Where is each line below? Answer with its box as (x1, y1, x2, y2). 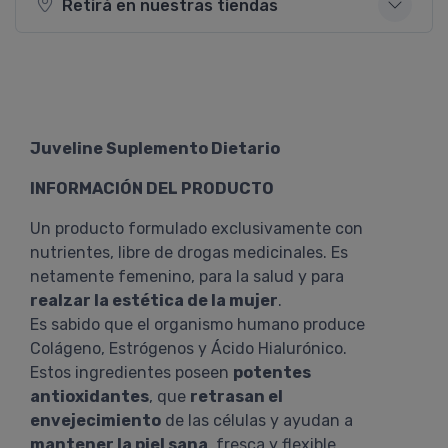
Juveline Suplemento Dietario (30, 139, 280, 158)
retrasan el (190, 387, 283, 406)
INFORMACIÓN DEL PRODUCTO (30, 179, 274, 198)
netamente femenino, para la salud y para (30, 267, 344, 286)
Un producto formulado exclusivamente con (30, 219, 363, 238)
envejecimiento (30, 411, 161, 430)
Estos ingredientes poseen (30, 363, 233, 382)
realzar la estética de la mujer (30, 291, 278, 310)
